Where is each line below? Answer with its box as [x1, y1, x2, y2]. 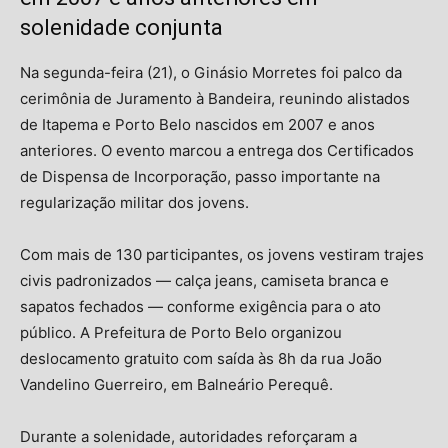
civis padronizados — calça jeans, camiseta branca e [20, 270, 389, 290]
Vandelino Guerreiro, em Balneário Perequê [20, 374, 329, 394]
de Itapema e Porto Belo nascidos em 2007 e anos [20, 114, 375, 134]
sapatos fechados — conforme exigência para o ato [20, 296, 381, 316]
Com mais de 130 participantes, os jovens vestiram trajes [20, 244, 424, 264]
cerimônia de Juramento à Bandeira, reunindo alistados [20, 88, 410, 108]
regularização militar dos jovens [20, 192, 245, 212]
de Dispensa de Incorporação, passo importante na [20, 166, 380, 186]
